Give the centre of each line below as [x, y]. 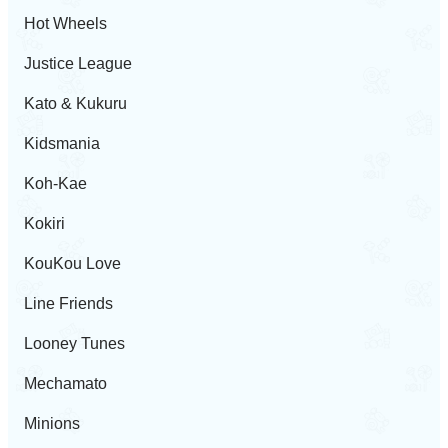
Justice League [78, 63]
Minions [52, 423]
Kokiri [44, 223]
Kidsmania [62, 143]
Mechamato [65, 383]
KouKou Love [72, 263]
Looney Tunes [74, 343]
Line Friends [68, 303]
